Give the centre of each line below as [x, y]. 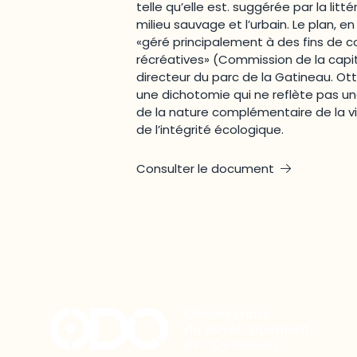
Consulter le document [206, 169]
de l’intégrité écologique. [210, 130]
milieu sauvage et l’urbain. [215, 25]
